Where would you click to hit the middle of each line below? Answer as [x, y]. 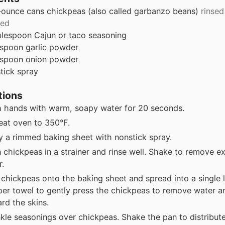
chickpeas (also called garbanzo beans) [123, 11]
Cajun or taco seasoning [80, 35]
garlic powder [52, 47]
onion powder [52, 60]
